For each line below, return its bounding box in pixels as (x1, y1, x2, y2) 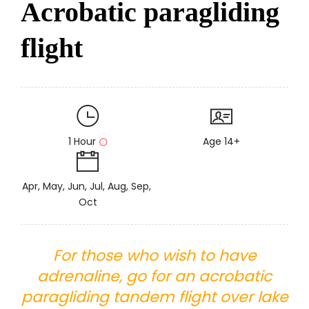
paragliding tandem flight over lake (21, 286, 288, 308)
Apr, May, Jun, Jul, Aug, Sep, (21, 179, 154, 193)
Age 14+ (203, 134, 240, 148)
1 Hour (68, 134, 96, 148)
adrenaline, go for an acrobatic (37, 266, 272, 287)
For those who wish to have (52, 245, 257, 266)
